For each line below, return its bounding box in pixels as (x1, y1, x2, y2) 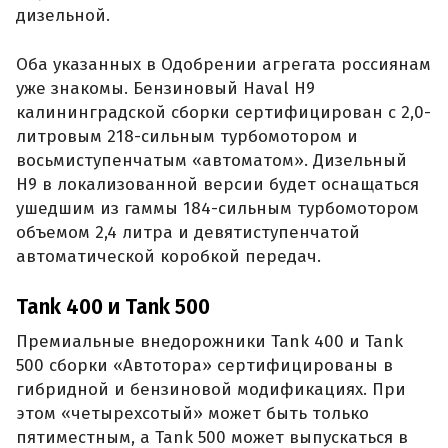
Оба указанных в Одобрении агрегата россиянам (16, 54, 431, 76)
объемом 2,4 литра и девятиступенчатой (16, 222, 360, 244)
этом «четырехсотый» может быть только (16, 403, 369, 425)
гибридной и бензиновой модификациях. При (16, 379, 406, 401)
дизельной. (16, 4, 110, 26)
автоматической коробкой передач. (16, 246, 321, 268)
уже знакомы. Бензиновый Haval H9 (16, 78, 315, 100)
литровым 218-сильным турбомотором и (16, 126, 358, 148)
